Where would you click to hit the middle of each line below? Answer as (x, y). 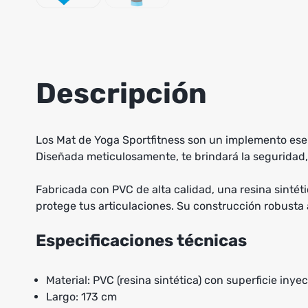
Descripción (121, 93)
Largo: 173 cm (81, 297)
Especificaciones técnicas (141, 241)
